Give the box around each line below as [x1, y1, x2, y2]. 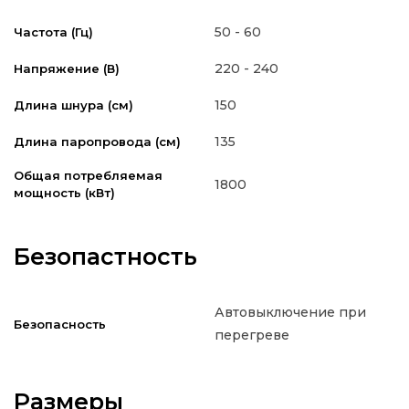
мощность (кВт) [14, 185, 115, 201]
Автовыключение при [215, 304, 366, 321]
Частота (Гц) [14, 25, 93, 40]
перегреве [215, 327, 289, 344]
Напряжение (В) [14, 61, 120, 77]
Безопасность [14, 316, 106, 331]
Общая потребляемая [14, 168, 163, 184]
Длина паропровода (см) [14, 134, 181, 150]
